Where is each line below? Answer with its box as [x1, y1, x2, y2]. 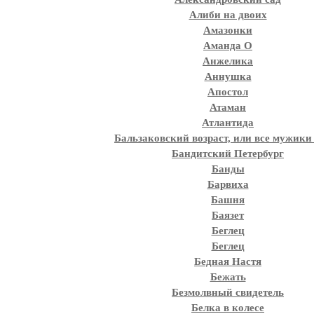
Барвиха [207, 179, 249, 190]
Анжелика [203, 55, 253, 67]
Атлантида [202, 117, 254, 128]
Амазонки [203, 25, 252, 36]
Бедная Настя [194, 256, 261, 267]
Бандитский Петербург [172, 148, 284, 159]
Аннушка [204, 71, 252, 82]
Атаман [210, 102, 246, 113]
